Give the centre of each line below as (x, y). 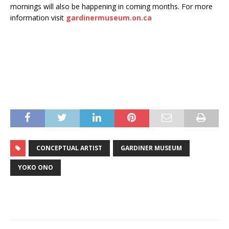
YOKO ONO (36, 168)
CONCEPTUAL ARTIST (69, 148)
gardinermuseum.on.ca (109, 18)
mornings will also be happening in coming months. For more (111, 7)
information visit (38, 18)
